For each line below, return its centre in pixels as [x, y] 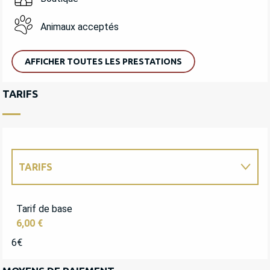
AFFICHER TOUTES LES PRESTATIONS [103, 62]
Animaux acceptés [79, 27]
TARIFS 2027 [48, 202]
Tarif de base [44, 209]
